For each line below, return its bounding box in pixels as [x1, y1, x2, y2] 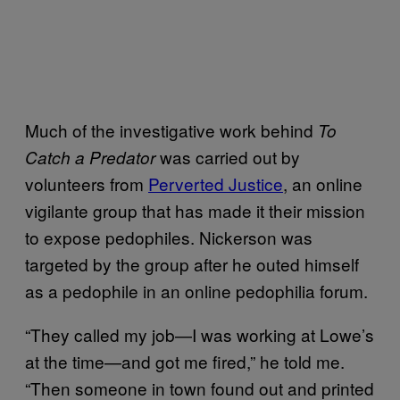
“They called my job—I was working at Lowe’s [25, 321, 374, 346]
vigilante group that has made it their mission [25, 197, 365, 222]
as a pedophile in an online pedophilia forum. [25, 278, 368, 303]
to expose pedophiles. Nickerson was [25, 224, 312, 249]
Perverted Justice [148, 171, 283, 196]
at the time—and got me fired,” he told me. [25, 348, 345, 373]
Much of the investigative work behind [25, 117, 318, 142]
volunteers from [25, 171, 148, 196]
